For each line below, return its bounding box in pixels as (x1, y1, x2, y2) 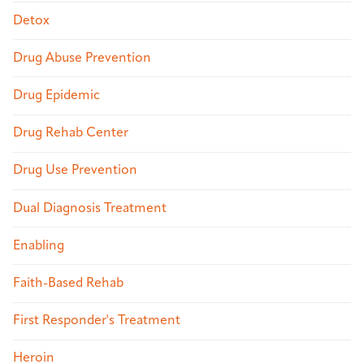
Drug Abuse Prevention (13, 51, 151, 65)
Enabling (13, 239, 64, 253)
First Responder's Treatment (13, 314, 180, 328)
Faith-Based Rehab (13, 276, 123, 290)
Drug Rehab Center (13, 127, 128, 141)
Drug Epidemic (13, 89, 100, 102)
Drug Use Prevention (13, 164, 137, 178)
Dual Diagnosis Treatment (13, 201, 167, 215)
